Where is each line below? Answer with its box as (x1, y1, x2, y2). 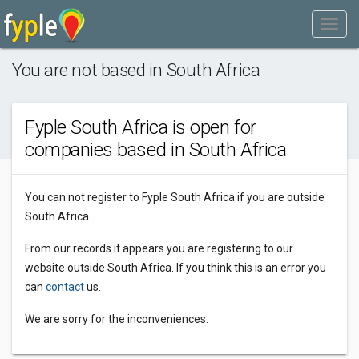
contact (46, 280, 84, 293)
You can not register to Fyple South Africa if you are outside (25, 191, 325, 204)
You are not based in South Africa (12, 59, 260, 80)
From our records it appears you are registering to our (25, 242, 293, 255)
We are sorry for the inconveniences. (25, 313, 208, 325)
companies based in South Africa (25, 139, 287, 161)
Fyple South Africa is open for (25, 116, 256, 139)
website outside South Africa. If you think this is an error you (25, 261, 326, 274)
